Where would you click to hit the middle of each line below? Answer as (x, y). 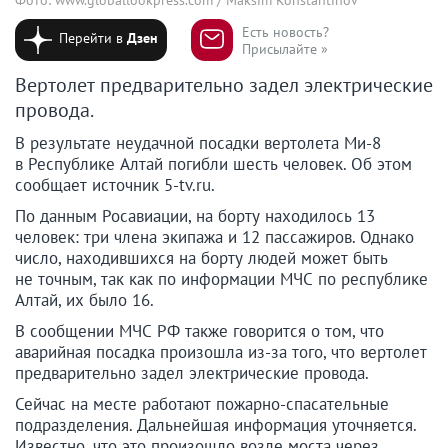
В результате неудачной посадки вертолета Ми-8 (198, 143)
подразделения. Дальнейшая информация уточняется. (215, 425)
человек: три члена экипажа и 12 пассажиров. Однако (214, 237)
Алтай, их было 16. (84, 300)
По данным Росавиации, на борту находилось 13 (195, 216)
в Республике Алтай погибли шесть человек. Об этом (213, 164)
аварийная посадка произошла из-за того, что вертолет (221, 352)
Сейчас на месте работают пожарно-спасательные (202, 404)
